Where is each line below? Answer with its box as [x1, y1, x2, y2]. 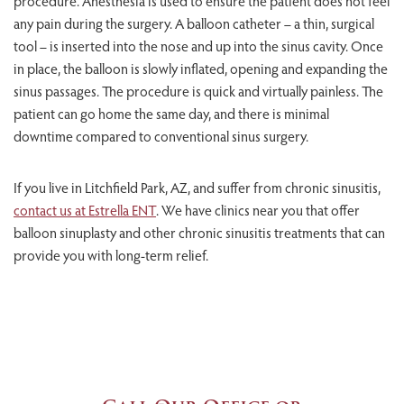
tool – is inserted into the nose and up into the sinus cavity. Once [14, 36, 383, 56]
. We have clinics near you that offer [156, 200, 360, 220]
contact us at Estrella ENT [14, 200, 156, 220]
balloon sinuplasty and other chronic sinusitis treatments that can [14, 223, 385, 243]
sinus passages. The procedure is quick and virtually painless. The [14, 81, 383, 101]
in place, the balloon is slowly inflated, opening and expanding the [14, 59, 388, 78]
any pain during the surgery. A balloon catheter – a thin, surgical [14, 14, 374, 33]
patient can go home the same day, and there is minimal [14, 104, 329, 124]
